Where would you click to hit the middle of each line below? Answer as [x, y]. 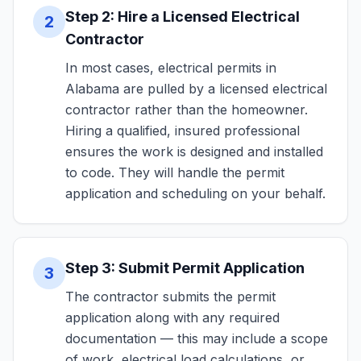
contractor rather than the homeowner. [187, 110]
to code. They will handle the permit [175, 172]
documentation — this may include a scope [197, 338]
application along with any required [172, 317]
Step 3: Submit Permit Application [185, 268]
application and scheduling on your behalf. [195, 193]
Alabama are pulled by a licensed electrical [196, 89]
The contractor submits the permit [170, 297]
